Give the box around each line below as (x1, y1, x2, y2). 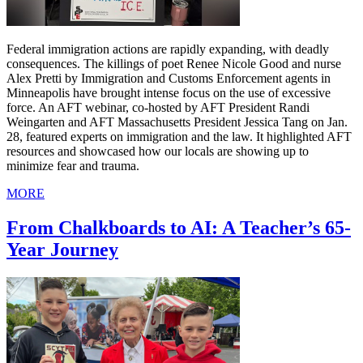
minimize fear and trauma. (6, 159, 139, 173)
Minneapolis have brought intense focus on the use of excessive (6, 86, 331, 100)
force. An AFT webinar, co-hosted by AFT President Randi (6, 100, 310, 115)
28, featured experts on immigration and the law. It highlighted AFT (6, 130, 352, 144)
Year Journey (6, 239, 118, 261)
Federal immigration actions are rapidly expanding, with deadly (6, 42, 329, 57)
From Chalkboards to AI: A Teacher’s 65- (6, 217, 351, 239)
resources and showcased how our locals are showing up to (6, 144, 309, 159)
